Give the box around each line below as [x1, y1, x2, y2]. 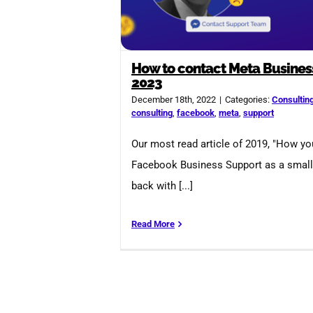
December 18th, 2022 [131, 94, 216, 105]
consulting [131, 108, 173, 119]
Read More [131, 219, 175, 230]
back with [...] [131, 180, 193, 193]
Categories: [225, 94, 272, 105]
